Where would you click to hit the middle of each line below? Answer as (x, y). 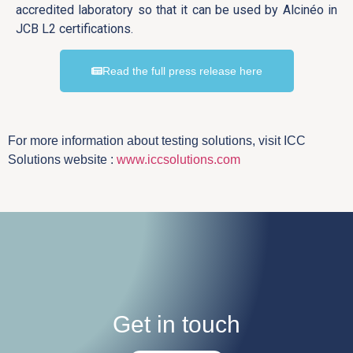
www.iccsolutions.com (178, 159)
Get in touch (176, 325)
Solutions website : (62, 159)
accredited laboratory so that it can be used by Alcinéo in (176, 9)
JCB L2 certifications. (76, 28)
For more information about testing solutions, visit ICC (157, 140)
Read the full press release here (182, 71)
